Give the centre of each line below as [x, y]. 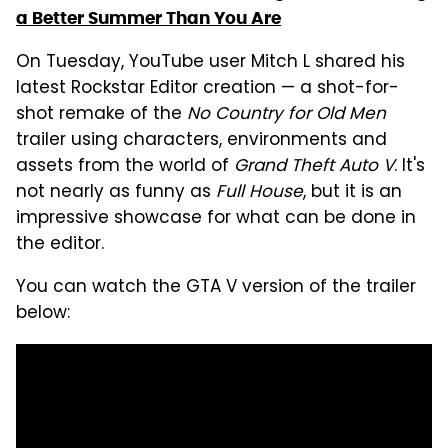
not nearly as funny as [116, 193]
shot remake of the [101, 115]
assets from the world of [125, 167]
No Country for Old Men [286, 115]
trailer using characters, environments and [201, 141]
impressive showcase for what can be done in [216, 219]
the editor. [60, 245]
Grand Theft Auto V [314, 167]
